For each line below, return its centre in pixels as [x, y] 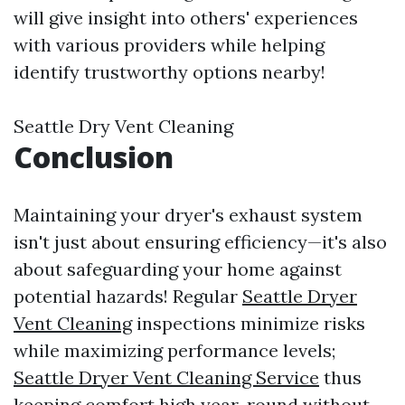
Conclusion [94, 157]
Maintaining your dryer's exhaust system [188, 215]
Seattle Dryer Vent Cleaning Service [166, 378]
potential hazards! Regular [128, 297]
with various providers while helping [169, 45]
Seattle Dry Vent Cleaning [123, 127]
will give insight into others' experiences [186, 18]
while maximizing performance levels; [174, 351]
